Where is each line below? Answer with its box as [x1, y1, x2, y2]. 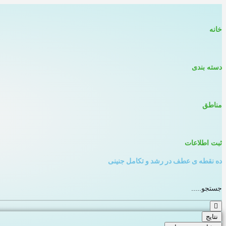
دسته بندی [192, 63, 222, 71]
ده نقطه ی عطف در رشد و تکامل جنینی [108, 157, 222, 165]
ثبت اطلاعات [185, 139, 222, 147]
